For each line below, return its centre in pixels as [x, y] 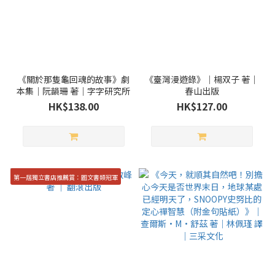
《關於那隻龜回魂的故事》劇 [73, 79]
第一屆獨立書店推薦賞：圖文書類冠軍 [65, 177]
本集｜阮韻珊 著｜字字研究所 [73, 91]
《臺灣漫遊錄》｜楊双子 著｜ [202, 79]
